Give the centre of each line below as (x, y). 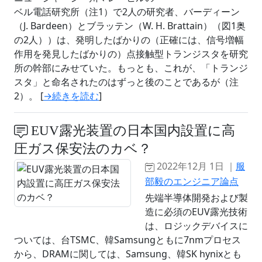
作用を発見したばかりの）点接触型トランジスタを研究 (131, 54)
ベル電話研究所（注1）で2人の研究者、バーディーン (127, 11)
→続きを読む (71, 96)
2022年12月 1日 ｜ (195, 166)
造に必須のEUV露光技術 (196, 211)
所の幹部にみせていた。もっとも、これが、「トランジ (131, 68)
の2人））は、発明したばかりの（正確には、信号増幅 (129, 39)
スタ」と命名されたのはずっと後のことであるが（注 (126, 82)
